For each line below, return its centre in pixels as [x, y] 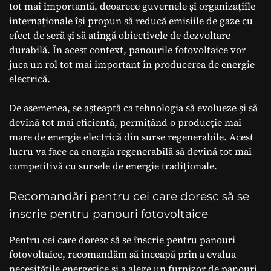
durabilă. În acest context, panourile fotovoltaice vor [127, 49]
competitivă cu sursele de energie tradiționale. [113, 165]
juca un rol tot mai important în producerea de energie [132, 64]
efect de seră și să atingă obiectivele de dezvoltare [120, 35]
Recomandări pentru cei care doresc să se [129, 196]
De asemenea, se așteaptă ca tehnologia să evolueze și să [133, 107]
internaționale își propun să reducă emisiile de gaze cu [131, 20]
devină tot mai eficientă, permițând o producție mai [125, 122]
